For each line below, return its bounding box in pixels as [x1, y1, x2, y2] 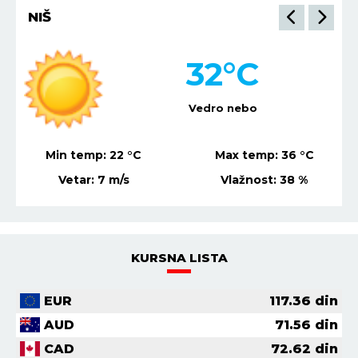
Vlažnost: [221, 172, 280, 187]
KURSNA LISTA [130, 249, 228, 265]
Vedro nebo [189, 101, 257, 115]
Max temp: [214, 147, 281, 162]
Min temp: [46, 147, 110, 162]
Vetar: [58, 172, 97, 187]
